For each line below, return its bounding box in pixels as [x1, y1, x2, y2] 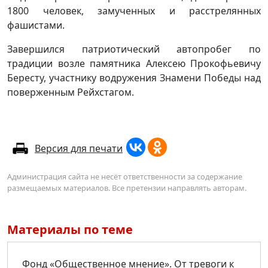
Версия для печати [35, 141, 123, 155]
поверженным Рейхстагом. [7, 85, 134, 99]
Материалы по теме [7, 221, 133, 237]
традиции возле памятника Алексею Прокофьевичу [7, 56, 261, 70]
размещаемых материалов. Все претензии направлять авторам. [7, 182, 246, 193]
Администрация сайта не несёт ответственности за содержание [7, 170, 242, 182]
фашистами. [7, 18, 65, 32]
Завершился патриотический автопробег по [7, 42, 261, 56]
